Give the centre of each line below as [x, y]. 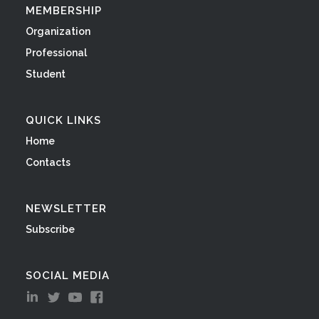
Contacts [48, 162]
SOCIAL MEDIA [67, 276]
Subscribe [50, 229]
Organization [58, 31]
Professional [56, 53]
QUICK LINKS [63, 120]
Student [45, 74]
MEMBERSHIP [63, 11]
